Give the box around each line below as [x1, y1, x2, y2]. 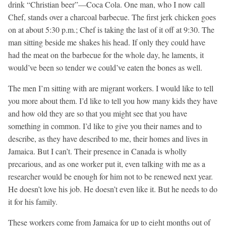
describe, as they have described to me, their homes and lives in [8, 133, 208, 144]
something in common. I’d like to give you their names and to [8, 120, 202, 131]
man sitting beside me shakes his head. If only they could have [8, 36, 205, 47]
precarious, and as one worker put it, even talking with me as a [8, 158, 205, 169]
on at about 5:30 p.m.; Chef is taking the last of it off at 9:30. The [8, 24, 214, 35]
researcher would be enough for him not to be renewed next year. [8, 171, 213, 182]
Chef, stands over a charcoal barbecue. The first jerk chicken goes [8, 11, 216, 22]
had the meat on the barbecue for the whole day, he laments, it [8, 49, 204, 60]
